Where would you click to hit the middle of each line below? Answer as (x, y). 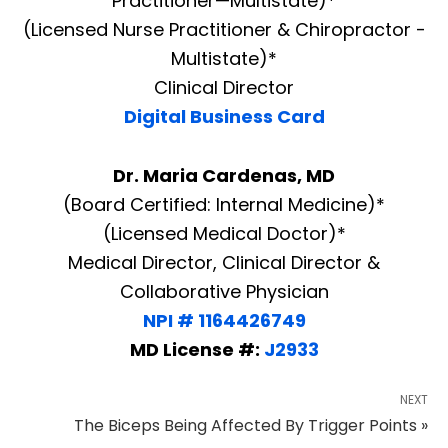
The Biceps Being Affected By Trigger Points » (251, 426)
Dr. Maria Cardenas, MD (224, 176)
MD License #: (196, 350)
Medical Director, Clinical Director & (224, 263)
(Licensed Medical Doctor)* (224, 234)
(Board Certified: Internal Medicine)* (224, 205)
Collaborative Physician (224, 292)
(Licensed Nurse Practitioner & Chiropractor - (224, 30)
